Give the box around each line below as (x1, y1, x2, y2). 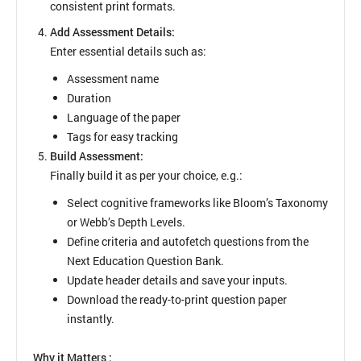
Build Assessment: (50, 148, 143, 164)
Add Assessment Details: (50, 24, 175, 40)
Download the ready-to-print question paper (67, 292, 287, 308)
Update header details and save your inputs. (67, 272, 288, 288)
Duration (67, 90, 111, 106)
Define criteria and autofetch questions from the (67, 234, 309, 250)
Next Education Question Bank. (67, 253, 224, 269)
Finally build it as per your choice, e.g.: (50, 168, 243, 184)
